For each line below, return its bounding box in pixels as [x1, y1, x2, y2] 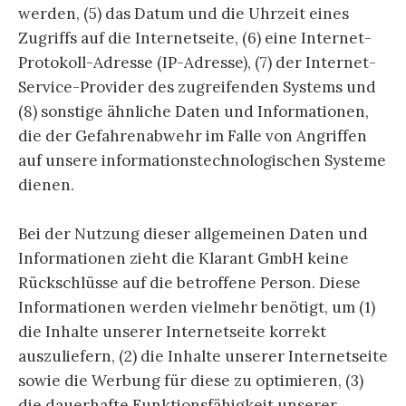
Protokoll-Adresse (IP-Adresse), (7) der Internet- [18, 53, 376, 73]
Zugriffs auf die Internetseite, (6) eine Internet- [18, 28, 372, 49]
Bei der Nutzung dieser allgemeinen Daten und [18, 224, 368, 245]
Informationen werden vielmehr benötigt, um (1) [18, 297, 375, 318]
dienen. [18, 175, 74, 196]
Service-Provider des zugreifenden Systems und [18, 77, 376, 98]
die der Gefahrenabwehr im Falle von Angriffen [18, 126, 367, 147]
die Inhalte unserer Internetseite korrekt [18, 322, 326, 343]
